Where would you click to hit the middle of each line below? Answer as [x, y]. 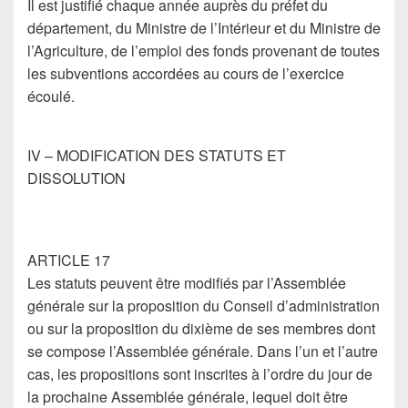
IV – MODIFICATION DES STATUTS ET [157, 155]
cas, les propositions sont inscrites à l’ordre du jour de [200, 374]
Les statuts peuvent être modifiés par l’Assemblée [187, 283]
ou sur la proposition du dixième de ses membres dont [201, 328]
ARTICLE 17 [69, 260]
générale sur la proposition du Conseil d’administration [204, 306]
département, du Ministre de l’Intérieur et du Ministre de [204, 28]
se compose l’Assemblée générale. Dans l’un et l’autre [203, 351]
